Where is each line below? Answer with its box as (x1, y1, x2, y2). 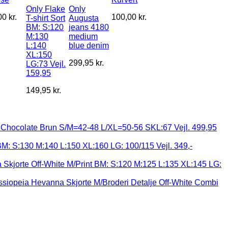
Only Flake (26, 4, 66, 13)
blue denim (69, 41, 109, 50)
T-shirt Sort (26, 13, 66, 22)
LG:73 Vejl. (26, 59, 66, 68)
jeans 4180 (69, 22, 109, 32)
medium (69, 32, 98, 41)
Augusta (69, 13, 99, 22)
